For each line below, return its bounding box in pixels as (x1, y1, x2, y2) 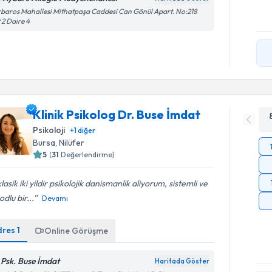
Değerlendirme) (61, 150, 115, 159)
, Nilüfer (55, 137, 85, 148)
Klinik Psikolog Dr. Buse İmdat (33, 107, 201, 122)
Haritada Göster (155, 257, 210, 265)
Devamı (42, 194, 69, 203)
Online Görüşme (44, 225, 109, 236)
